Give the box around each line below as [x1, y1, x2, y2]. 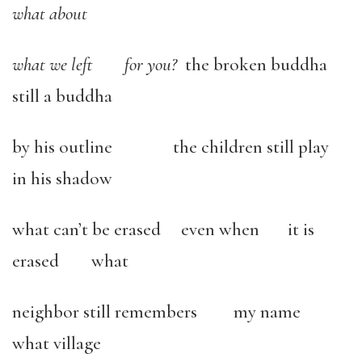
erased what [12, 250, 128, 273]
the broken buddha [185, 53, 347, 77]
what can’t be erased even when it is [12, 218, 314, 242]
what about [12, 2, 87, 26]
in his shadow [12, 167, 112, 191]
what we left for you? [12, 53, 185, 77]
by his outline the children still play [12, 136, 341, 159]
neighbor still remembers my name [12, 301, 337, 324]
